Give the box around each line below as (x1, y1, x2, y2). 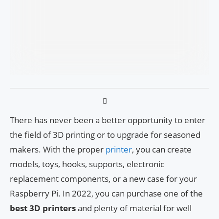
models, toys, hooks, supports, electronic (10, 158, 164, 170)
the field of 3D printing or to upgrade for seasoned (10, 129, 200, 141)
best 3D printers (10, 202, 76, 214)
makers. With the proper (10, 144, 106, 155)
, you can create (132, 144, 192, 155)
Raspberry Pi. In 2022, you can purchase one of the (10, 188, 203, 199)
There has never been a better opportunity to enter (10, 114, 205, 126)
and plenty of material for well (76, 202, 192, 214)
